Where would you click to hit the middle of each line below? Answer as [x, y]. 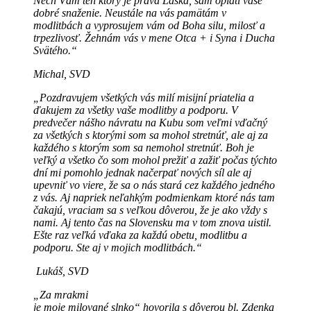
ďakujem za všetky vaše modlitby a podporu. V [136, 110]
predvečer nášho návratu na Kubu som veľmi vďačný [150, 122]
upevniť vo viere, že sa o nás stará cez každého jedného [154, 185]
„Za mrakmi [61, 294]
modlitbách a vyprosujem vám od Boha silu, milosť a [149, 25]
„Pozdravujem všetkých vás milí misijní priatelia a [144, 97]
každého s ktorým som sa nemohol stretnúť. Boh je [144, 147]
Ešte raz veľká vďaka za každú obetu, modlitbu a [140, 235]
